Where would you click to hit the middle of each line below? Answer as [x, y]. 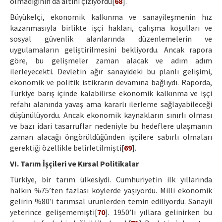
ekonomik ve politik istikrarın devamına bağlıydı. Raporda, [111, 83]
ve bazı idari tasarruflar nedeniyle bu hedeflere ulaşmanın [111, 126]
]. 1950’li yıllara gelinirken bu [159, 212]
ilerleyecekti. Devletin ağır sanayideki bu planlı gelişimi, [111, 72]
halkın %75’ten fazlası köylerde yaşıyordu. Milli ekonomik [111, 191]
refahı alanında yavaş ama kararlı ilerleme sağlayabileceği [111, 104]
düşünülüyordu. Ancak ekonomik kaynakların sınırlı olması [111, 115]
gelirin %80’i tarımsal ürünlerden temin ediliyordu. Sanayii [111, 201]
